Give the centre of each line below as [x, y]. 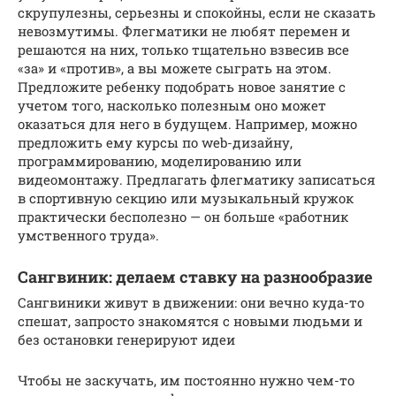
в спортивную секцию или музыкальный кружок [186, 198]
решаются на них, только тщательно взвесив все [183, 49]
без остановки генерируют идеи [126, 339]
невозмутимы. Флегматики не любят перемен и [184, 30]
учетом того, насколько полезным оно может [172, 105]
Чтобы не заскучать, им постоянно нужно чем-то [186, 380]
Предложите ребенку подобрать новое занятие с [182, 86]
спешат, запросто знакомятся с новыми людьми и [190, 320]
